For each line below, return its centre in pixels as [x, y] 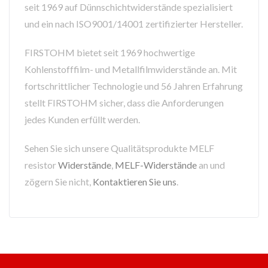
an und [211, 165]
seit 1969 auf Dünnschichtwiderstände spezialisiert [129, 7]
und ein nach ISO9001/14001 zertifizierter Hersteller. [134, 24]
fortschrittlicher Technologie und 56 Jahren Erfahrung [134, 86]
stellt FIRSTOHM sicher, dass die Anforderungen [124, 103]
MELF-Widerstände [156, 165]
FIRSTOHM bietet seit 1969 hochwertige [110, 53]
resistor [41, 165]
